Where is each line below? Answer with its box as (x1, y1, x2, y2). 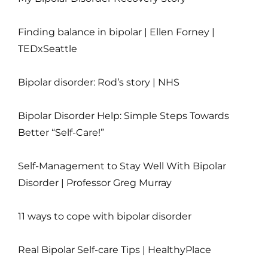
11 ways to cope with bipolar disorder (18, 211, 191, 223)
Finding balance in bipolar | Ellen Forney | (18, 26, 215, 38)
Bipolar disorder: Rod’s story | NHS (18, 77, 179, 89)
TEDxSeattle (18, 43, 77, 55)
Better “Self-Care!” (18, 127, 104, 139)
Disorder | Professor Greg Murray (18, 177, 172, 189)
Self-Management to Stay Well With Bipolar (18, 160, 226, 172)
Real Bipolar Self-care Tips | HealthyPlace (18, 244, 211, 256)
